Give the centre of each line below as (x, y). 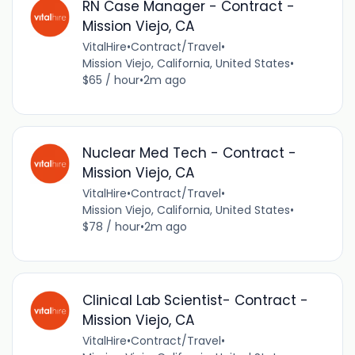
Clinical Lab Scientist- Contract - (195, 300)
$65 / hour (111, 80)
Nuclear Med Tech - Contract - (189, 153)
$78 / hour (111, 227)
